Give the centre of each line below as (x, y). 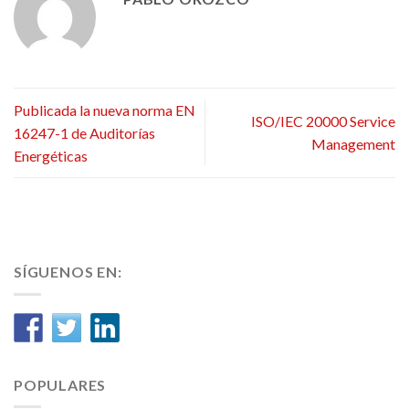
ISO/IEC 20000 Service (323, 121)
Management (353, 144)
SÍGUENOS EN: (68, 271)
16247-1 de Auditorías (84, 132)
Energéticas (51, 155)
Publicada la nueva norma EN (105, 110)
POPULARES (60, 384)
